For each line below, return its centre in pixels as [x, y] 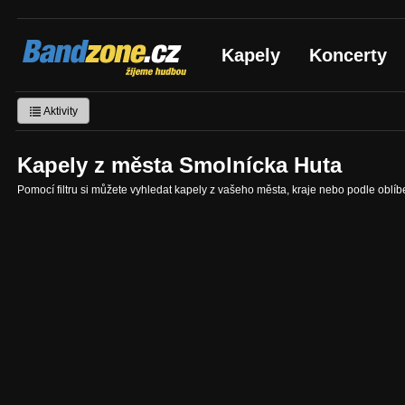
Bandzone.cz [79, 45]
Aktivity [60, 111]
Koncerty [348, 55]
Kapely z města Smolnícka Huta [179, 165]
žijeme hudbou [75, 61]
